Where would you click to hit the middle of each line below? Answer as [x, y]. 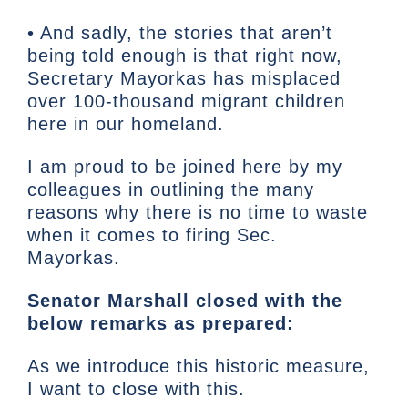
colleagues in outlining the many [171, 190]
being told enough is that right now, [185, 56]
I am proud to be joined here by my [185, 167]
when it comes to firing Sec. [152, 235]
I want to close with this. [139, 389]
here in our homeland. [126, 124]
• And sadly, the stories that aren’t [180, 33]
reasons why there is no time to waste [198, 213]
